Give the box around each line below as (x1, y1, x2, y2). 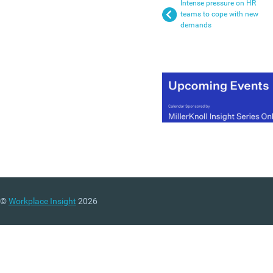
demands (180, 21, 211, 29)
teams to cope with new (180, 10, 258, 18)
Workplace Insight (9, 196, 76, 206)
